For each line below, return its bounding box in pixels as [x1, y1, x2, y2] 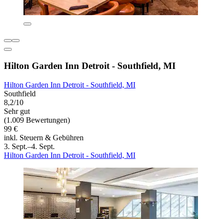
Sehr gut [4, 107, 30, 115]
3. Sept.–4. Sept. [4, 142, 55, 151]
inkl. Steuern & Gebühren [4, 133, 84, 142]
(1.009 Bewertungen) [4, 115, 70, 124]
